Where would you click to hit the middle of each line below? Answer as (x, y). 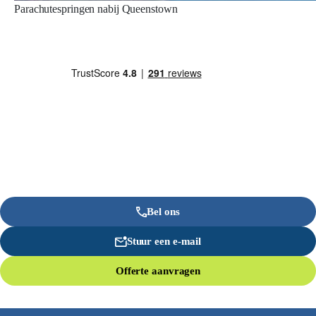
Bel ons (163, 212)
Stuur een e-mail (164, 241)
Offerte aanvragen (158, 271)
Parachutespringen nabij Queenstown (96, 9)
